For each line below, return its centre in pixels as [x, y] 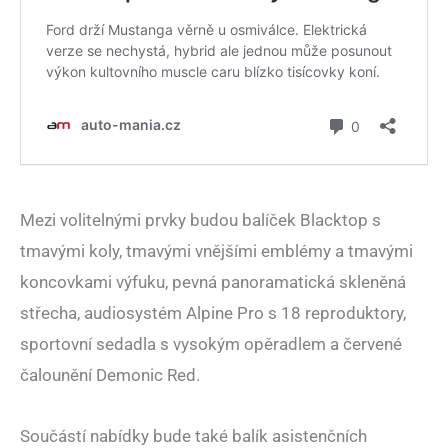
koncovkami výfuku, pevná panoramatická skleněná [213, 282]
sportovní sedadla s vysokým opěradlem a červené [211, 344]
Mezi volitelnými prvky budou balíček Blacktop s [200, 220]
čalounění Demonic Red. [110, 375]
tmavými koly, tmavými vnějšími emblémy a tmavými [216, 251]
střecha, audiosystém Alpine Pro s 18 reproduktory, [213, 313]
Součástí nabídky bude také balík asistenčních [193, 435]
